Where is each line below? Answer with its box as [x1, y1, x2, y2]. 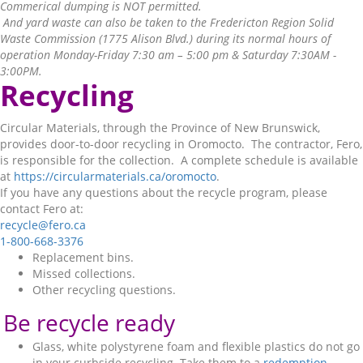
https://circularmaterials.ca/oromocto [14, 169, 216, 184]
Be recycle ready [3, 307, 175, 338]
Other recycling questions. [32, 282, 176, 297]
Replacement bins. [32, 250, 134, 265]
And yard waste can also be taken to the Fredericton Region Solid [3, 15, 334, 30]
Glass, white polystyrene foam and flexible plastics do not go [32, 339, 360, 354]
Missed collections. [32, 266, 135, 281]
